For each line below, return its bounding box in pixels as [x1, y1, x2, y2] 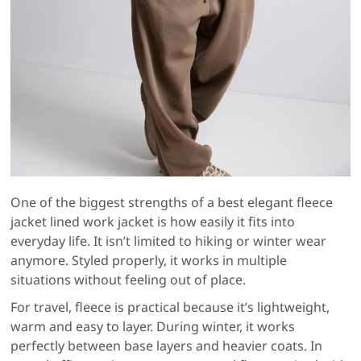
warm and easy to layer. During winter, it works [10, 317, 296, 336]
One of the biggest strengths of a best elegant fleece [10, 193, 334, 212]
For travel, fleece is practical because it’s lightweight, [10, 298, 330, 317]
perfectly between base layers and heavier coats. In [10, 337, 323, 355]
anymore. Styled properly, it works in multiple [10, 251, 288, 270]
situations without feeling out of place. [10, 271, 247, 289]
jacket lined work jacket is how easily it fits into [10, 213, 296, 231]
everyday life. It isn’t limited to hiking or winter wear [10, 232, 327, 251]
